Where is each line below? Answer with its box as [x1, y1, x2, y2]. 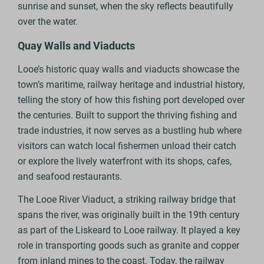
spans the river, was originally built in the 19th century [18, 209, 240, 221]
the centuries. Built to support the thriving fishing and [18, 110, 237, 121]
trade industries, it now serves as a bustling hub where [18, 125, 242, 137]
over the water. [18, 16, 78, 28]
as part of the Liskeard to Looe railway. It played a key [18, 225, 241, 236]
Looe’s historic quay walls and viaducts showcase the [18, 64, 240, 75]
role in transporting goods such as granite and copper [18, 240, 240, 252]
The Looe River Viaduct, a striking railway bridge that [18, 194, 236, 206]
